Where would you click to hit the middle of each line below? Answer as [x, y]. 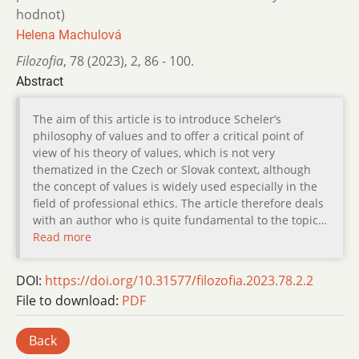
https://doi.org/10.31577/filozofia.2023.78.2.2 [179, 280]
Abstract [40, 81]
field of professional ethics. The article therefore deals [178, 203]
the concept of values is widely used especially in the [175, 186]
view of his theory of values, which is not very [154, 152]
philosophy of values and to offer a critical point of [168, 135]
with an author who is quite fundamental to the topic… [180, 220]
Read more [62, 236]
